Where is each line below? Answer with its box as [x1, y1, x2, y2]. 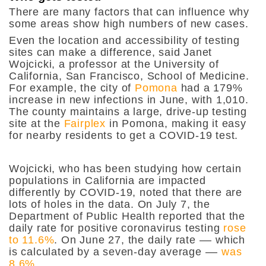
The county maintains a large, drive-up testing [9, 105, 247, 118]
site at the [9, 117, 64, 129]
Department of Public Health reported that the [9, 210, 245, 222]
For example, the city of [9, 81, 135, 94]
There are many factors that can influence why [9, 5, 249, 18]
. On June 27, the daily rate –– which [54, 233, 246, 246]
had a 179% [177, 81, 243, 94]
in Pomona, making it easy [106, 117, 246, 129]
